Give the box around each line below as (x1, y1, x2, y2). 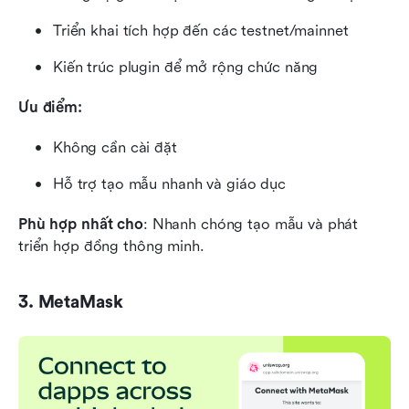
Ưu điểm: (18, 98, 82, 116)
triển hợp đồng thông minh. (18, 236, 204, 255)
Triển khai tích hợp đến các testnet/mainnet (53, 21, 349, 39)
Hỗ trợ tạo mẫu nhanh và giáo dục (53, 174, 286, 193)
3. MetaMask (18, 291, 123, 312)
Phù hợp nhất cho (18, 215, 143, 233)
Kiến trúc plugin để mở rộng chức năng (53, 58, 319, 76)
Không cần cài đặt (53, 138, 177, 156)
